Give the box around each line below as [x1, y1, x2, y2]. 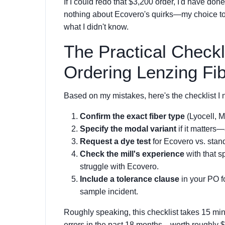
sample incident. [80, 187, 138, 196]
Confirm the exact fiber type [80, 112, 185, 121]
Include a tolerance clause [80, 175, 179, 183]
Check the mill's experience [80, 150, 184, 158]
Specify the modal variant [80, 125, 176, 133]
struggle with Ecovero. [80, 162, 159, 171]
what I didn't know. [64, 23, 129, 31]
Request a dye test [80, 137, 151, 146]
